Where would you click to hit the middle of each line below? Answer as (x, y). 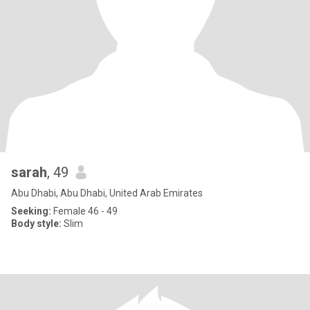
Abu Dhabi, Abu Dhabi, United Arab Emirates (107, 193)
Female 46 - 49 (84, 211)
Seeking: (31, 211)
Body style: (36, 224)
